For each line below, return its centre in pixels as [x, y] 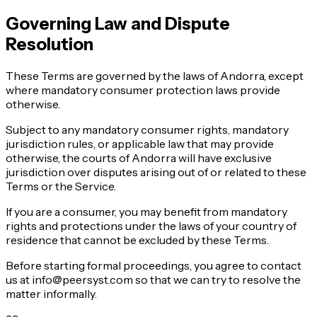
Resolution [50, 44]
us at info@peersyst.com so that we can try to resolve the [153, 279]
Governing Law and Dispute [118, 23]
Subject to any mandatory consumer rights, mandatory [147, 129]
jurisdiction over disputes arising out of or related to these [156, 172]
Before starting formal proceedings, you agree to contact [154, 265]
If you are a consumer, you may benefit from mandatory [146, 211]
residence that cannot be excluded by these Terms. [137, 240]
